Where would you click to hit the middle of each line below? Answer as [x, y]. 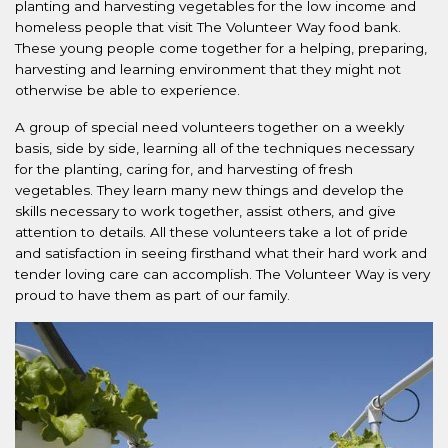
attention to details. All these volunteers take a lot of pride [211, 232]
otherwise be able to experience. [127, 90]
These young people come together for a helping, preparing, [221, 48]
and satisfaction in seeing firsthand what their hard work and [221, 253]
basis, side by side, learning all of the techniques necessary [214, 148]
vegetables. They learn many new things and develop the [209, 190]
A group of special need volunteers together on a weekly [209, 127]
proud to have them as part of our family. [152, 295]
